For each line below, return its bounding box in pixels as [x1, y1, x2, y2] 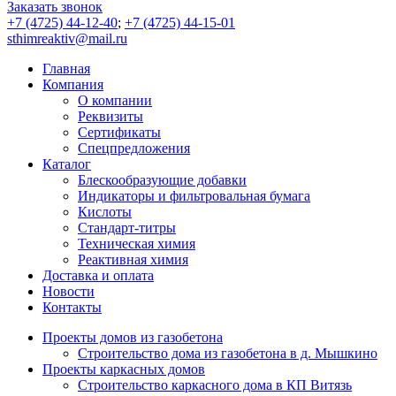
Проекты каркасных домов [42, 362, 205, 377]
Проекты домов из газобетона [42, 330, 223, 345]
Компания [42, 77, 103, 92]
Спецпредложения [78, 141, 190, 156]
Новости [42, 284, 95, 299]
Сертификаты [78, 125, 161, 140]
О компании [78, 93, 152, 108]
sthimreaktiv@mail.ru [7, 31, 127, 46]
